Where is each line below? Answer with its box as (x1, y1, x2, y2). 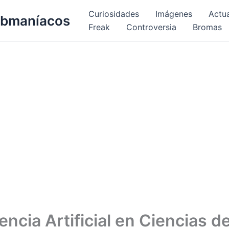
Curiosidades (88, 9, 139, 19)
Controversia (126, 22, 176, 32)
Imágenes (155, 9, 192, 19)
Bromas (193, 22, 222, 32)
